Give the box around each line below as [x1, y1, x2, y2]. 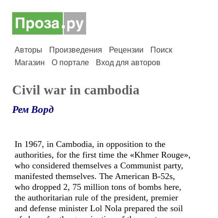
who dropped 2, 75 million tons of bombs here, [15, 182, 182, 192]
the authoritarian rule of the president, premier [15, 193, 178, 202]
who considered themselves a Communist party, [15, 161, 183, 170]
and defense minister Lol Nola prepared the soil [15, 203, 183, 213]
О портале [52, 58, 89, 67]
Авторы [15, 46, 42, 54]
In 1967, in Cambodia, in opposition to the [15, 139, 165, 149]
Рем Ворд [12, 104, 54, 115]
